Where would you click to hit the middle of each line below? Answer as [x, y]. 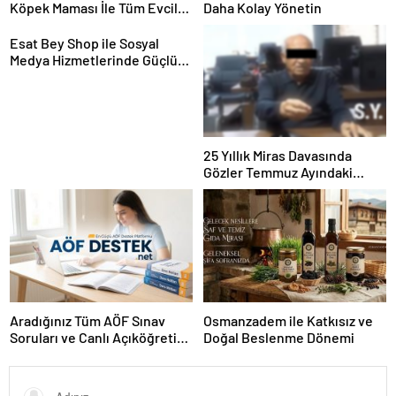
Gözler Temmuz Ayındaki [278, 172]
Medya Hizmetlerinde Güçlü [94, 59]
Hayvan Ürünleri [59, 24]
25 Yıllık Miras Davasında [278, 156]
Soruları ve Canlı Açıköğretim [99, 337]
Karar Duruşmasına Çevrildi [287, 189]
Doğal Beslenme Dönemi [279, 337]
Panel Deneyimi [57, 76]
